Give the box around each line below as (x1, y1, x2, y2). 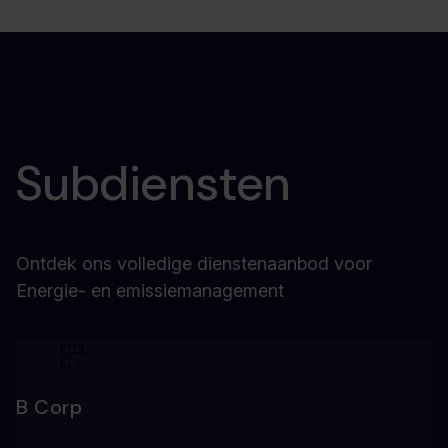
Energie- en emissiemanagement (16, 280, 284, 301)
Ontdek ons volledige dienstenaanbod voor (16, 253, 372, 274)
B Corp (16, 394, 83, 420)
